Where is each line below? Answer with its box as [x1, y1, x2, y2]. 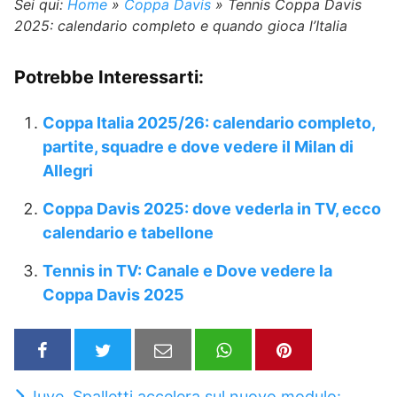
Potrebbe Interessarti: [14, 66, 204, 88]
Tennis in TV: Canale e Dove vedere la [43, 261, 332, 280]
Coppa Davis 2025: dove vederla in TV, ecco [43, 198, 381, 218]
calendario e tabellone [43, 222, 214, 242]
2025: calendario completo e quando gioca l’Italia [14, 16, 347, 35]
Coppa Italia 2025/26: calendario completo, [43, 113, 375, 132]
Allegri [43, 160, 93, 180]
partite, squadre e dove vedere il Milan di [43, 136, 354, 156]
